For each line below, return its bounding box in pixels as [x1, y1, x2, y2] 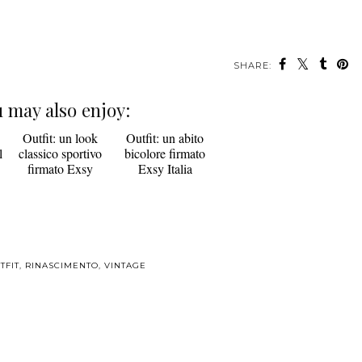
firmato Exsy [27, 259, 93, 277]
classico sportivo [18, 244, 102, 262]
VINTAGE [103, 344, 146, 356]
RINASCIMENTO [24, 344, 99, 356]
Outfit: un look [22, 229, 98, 246]
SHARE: [234, 60, 272, 72]
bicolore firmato [124, 244, 205, 262]
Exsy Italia [137, 259, 192, 277]
